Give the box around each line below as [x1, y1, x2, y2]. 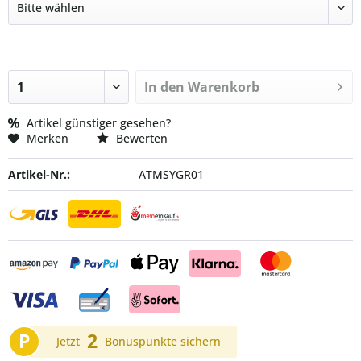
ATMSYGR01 [138, 166, 204, 182]
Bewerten [113, 130, 168, 146]
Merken [27, 130, 68, 146]
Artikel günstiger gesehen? [23, 114, 171, 131]
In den [144, 77, 185, 96]
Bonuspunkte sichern [102, 334, 221, 350]
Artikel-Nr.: [8, 166, 70, 182]
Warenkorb [188, 77, 260, 96]
